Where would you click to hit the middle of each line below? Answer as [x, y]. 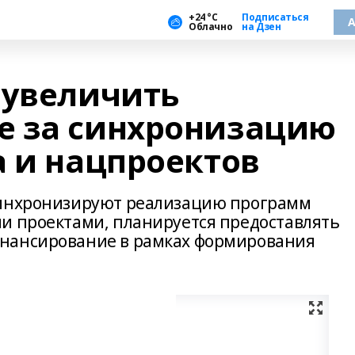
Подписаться [275, 17]
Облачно [211, 26]
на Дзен [261, 26]
